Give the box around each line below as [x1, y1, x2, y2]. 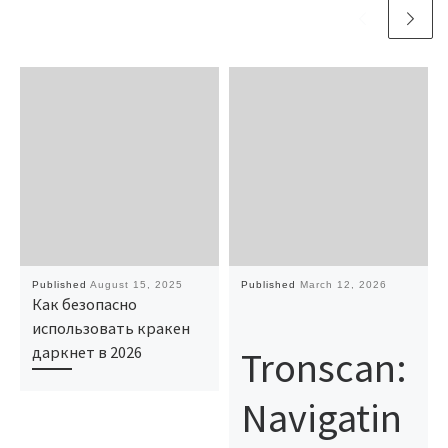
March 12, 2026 [299, 279, 387, 291]
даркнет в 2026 [31, 342, 142, 363]
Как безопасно [31, 294, 137, 315]
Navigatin [240, 391, 402, 443]
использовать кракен [31, 318, 190, 339]
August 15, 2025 [89, 279, 183, 291]
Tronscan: [240, 341, 407, 393]
